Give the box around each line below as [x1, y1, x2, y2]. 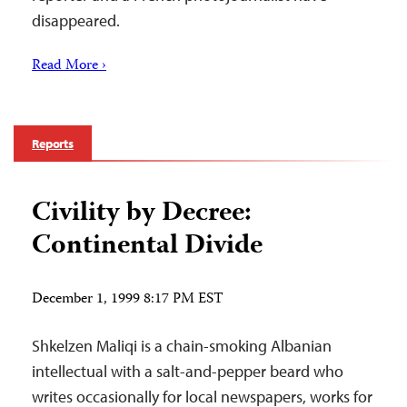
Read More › [32, 55, 106, 78]
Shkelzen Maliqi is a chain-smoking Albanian [32, 335, 332, 356]
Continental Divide [32, 224, 263, 269]
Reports [32, 135, 74, 152]
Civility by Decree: [32, 192, 252, 236]
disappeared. [32, 10, 120, 31]
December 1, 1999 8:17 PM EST [32, 288, 223, 312]
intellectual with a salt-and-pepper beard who [32, 361, 343, 382]
